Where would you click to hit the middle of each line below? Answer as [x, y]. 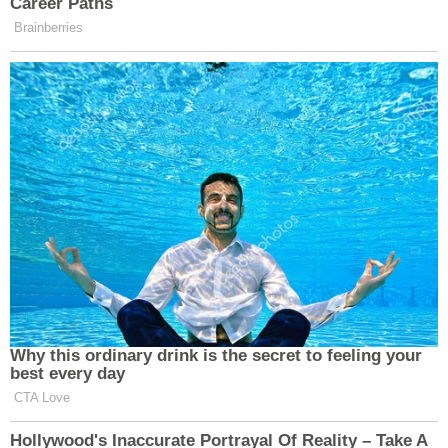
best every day [67, 373]
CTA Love [42, 397]
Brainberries [48, 27]
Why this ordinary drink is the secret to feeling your [216, 355]
